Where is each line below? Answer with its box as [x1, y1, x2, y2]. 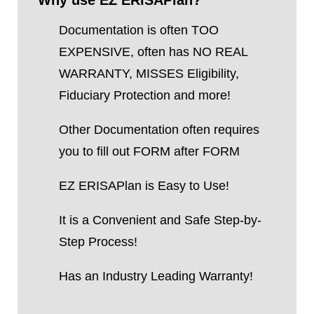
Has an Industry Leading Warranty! [58, 269, 253, 283]
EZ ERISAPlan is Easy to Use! [58, 179, 229, 193]
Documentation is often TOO [58, 23, 219, 37]
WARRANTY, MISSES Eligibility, [58, 67, 239, 81]
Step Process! [58, 235, 137, 249]
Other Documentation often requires [58, 123, 259, 137]
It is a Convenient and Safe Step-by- [58, 213, 261, 227]
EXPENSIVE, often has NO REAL [58, 45, 247, 59]
